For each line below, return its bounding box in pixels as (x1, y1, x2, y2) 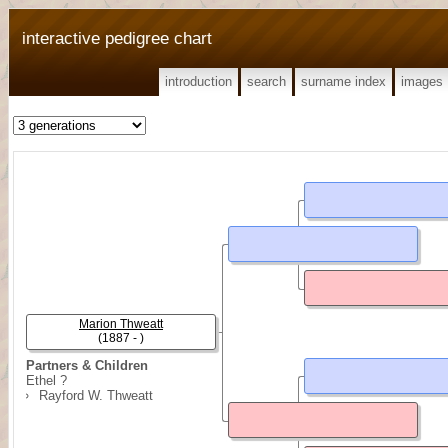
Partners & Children (26, 358, 148, 373)
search (247, 74, 286, 89)
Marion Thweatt (79, 317, 163, 331)
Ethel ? (26, 373, 67, 388)
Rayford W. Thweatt (39, 388, 153, 403)
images (401, 74, 443, 89)
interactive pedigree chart (22, 28, 212, 48)
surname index (301, 74, 386, 89)
